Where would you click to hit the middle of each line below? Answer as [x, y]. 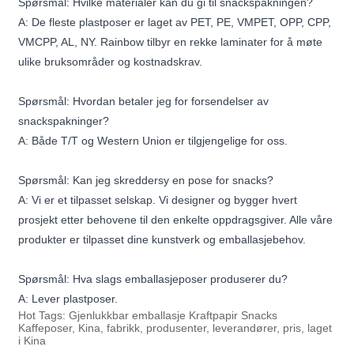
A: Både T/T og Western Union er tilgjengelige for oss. [153, 141]
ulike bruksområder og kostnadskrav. [111, 62]
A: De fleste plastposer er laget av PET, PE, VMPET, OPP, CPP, [175, 23]
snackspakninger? [64, 121]
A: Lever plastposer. [68, 299]
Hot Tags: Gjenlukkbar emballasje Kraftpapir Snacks [148, 316]
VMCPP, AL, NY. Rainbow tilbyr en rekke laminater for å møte [171, 42]
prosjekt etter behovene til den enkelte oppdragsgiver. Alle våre [176, 220]
